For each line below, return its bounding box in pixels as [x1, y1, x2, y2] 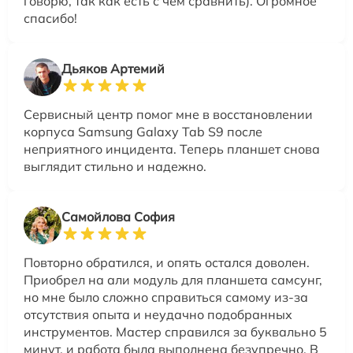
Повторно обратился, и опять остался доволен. [24, 255, 310, 271]
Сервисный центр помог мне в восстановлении [24, 106, 313, 123]
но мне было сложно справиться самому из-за [24, 289, 308, 306]
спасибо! [24, 10, 77, 27]
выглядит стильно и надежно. [24, 158, 206, 175]
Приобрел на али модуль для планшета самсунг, [24, 272, 322, 288]
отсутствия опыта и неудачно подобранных [24, 307, 292, 323]
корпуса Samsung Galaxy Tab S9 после [24, 124, 262, 140]
